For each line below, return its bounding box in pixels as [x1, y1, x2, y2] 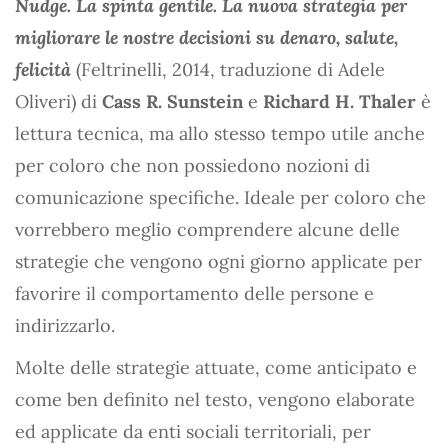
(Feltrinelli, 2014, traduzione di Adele [76, 58, 385, 81]
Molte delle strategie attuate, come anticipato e [15, 356, 417, 379]
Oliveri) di [15, 90, 102, 113]
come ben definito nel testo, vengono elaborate [15, 388, 415, 411]
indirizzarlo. [15, 314, 115, 337]
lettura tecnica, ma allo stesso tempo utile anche [15, 122, 425, 145]
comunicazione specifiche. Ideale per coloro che [15, 186, 426, 209]
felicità [15, 58, 71, 81]
